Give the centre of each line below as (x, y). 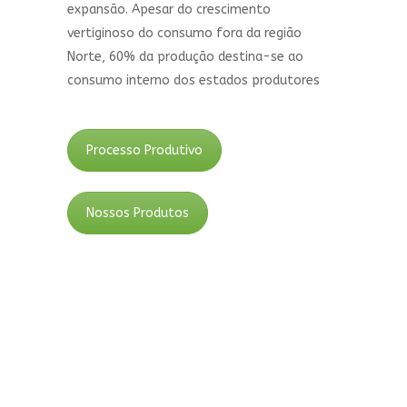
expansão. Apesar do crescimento (169, 10)
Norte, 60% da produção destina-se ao (185, 57)
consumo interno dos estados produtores (194, 81)
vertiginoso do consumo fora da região (184, 34)
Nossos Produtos (138, 213)
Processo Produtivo (144, 151)
